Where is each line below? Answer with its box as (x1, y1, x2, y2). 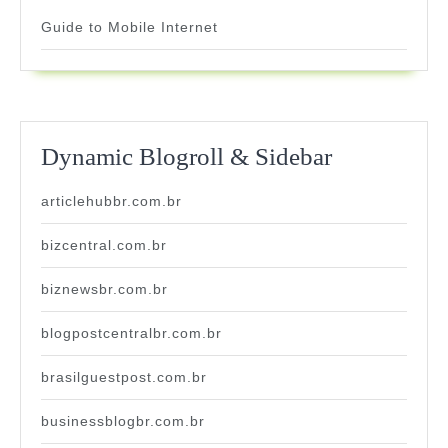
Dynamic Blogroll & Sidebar (41, 143, 332, 171)
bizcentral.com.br (41, 237, 167, 254)
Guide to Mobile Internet (41, 19, 218, 36)
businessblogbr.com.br (41, 413, 205, 430)
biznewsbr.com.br (41, 281, 168, 298)
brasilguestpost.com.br (41, 369, 207, 386)
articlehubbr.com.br (41, 193, 182, 210)
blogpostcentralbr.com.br (41, 325, 222, 342)
